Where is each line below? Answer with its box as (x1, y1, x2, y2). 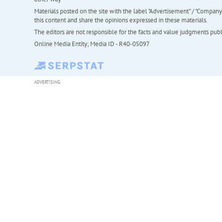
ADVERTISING (34, 79, 60, 85)
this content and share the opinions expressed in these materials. (34, 16, 208, 25)
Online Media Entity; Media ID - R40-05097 (34, 40, 150, 49)
